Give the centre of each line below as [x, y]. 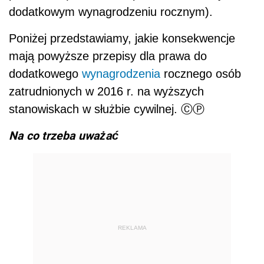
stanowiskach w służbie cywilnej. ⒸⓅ [107, 109]
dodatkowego [45, 73]
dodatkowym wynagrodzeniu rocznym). [111, 11]
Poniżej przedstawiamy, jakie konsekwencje [122, 38]
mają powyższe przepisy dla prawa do [108, 56]
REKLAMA [132, 228]
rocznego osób [201, 73]
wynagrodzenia [121, 73]
